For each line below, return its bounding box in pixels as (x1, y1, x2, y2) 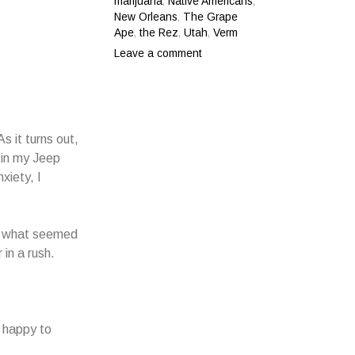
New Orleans (114, 10, 178, 23)
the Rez (139, 26, 179, 39)
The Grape (183, 10, 239, 23)
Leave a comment (114, 47, 203, 59)
